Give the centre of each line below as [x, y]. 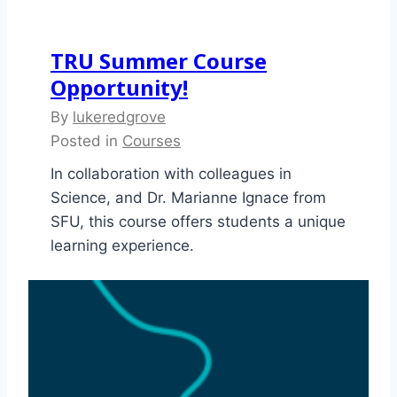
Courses [152, 141]
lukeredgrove [119, 117]
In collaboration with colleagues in [171, 174]
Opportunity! [119, 88]
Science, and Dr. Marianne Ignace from [188, 198]
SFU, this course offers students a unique [198, 222]
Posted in [86, 141]
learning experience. [122, 246]
